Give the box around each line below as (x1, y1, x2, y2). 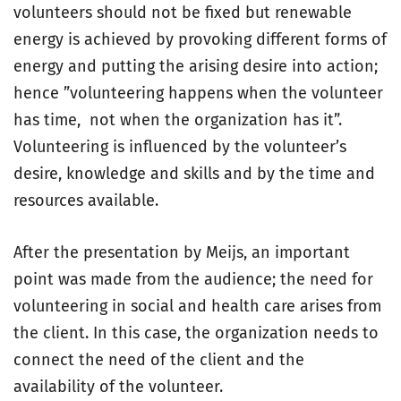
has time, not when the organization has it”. (13, 110, 342, 130)
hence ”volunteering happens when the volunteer (13, 83, 383, 103)
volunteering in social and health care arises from (13, 296, 381, 316)
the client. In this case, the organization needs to (13, 323, 379, 343)
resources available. (13, 191, 158, 210)
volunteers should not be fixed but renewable (13, 3, 352, 22)
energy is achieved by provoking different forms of (13, 30, 387, 49)
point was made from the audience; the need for (13, 269, 373, 289)
